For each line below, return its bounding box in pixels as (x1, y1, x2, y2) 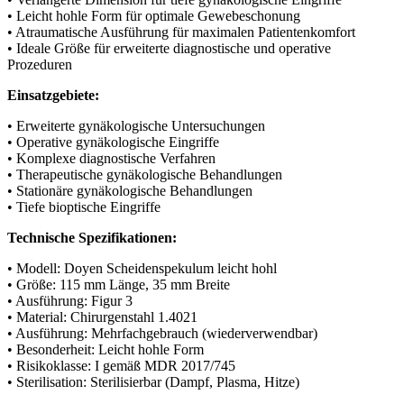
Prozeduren (7, 56, 72, 72)
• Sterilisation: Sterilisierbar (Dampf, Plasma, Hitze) (7, 373, 299, 390)
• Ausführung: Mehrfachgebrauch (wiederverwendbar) (7, 325, 317, 341)
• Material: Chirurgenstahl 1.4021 (7, 308, 197, 325)
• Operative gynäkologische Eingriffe (7, 133, 219, 150)
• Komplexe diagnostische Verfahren (7, 150, 216, 166)
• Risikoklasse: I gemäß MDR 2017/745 (7, 357, 235, 373)
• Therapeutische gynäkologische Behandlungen (7, 166, 282, 182)
